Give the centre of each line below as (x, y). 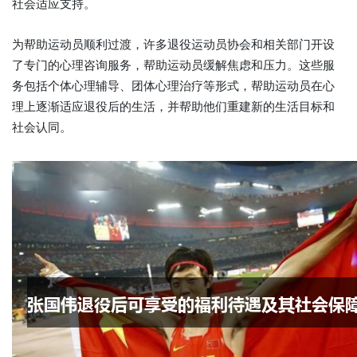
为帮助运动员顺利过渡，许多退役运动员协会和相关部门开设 (173, 45)
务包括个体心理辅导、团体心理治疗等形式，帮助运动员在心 (173, 86)
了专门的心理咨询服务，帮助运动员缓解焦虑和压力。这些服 (173, 65)
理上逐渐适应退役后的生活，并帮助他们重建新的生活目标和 (173, 107)
